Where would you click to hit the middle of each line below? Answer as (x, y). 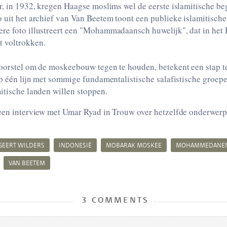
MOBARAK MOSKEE (134, 145)
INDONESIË (75, 145)
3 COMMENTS (113, 200)
